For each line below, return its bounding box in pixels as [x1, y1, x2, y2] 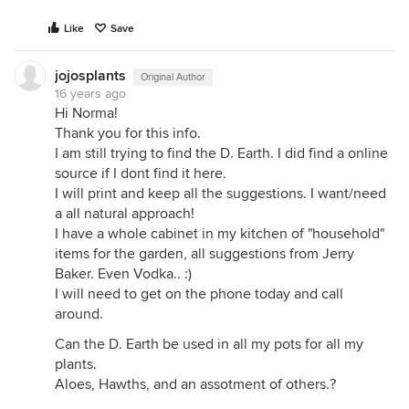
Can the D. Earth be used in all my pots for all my [55, 335, 363, 353]
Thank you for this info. [55, 124, 201, 142]
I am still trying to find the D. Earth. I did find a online [55, 144, 388, 163]
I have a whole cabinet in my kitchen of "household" [55, 225, 384, 243]
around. [55, 305, 103, 323]
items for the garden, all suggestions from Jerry [55, 245, 354, 263]
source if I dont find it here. [55, 164, 226, 183]
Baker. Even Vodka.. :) [55, 265, 192, 283]
